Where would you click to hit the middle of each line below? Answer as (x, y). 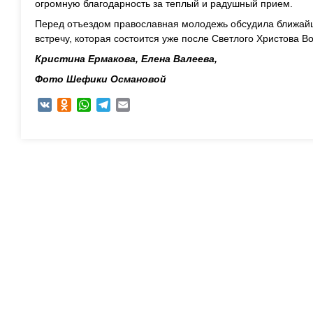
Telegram (131, 105)
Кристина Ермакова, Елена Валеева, (126, 59)
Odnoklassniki (102, 105)
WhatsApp (114, 105)
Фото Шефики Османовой (101, 79)
